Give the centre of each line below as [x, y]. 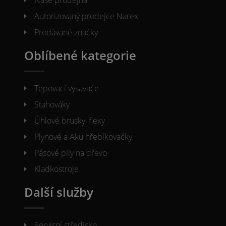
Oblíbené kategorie [80, 55]
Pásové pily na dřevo [71, 153]
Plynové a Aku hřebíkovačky [83, 137]
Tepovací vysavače [67, 89]
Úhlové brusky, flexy [70, 121]
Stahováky [52, 105]
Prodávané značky [66, 33]
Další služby [59, 192]
